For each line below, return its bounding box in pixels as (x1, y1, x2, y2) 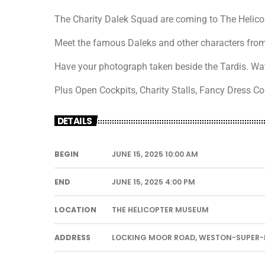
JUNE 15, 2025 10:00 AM (112, 148, 198, 159)
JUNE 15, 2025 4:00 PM (112, 176, 195, 187)
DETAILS (57, 114, 92, 127)
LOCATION (54, 204, 96, 215)
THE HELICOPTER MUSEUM (112, 204, 209, 215)
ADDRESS (54, 232, 91, 243)
